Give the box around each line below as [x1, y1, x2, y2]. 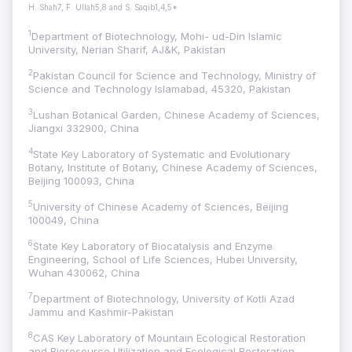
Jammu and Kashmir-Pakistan [28, 306, 174, 319]
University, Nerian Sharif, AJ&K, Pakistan [28, 43, 225, 57]
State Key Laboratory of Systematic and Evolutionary [33, 148, 290, 161]
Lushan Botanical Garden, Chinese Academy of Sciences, [33, 108, 320, 122]
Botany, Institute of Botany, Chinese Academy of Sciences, [28, 161, 317, 174]
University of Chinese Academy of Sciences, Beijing [33, 200, 288, 214]
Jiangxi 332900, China [28, 122, 139, 135]
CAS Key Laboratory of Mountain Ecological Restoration [33, 332, 306, 345]
